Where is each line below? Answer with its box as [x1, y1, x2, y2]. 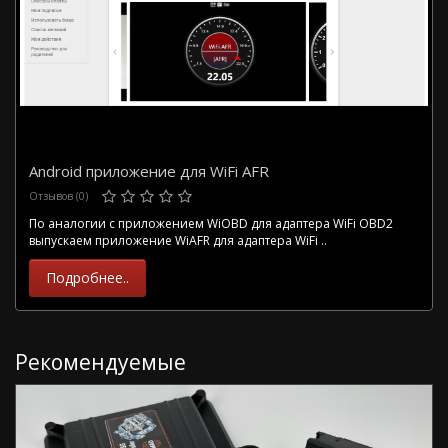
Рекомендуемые [15, 347, 186, 376]
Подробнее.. [46, 267, 129, 287]
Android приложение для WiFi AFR [29, 160, 269, 181]
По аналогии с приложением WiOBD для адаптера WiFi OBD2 [29, 214, 393, 232]
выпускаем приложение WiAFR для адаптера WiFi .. [29, 231, 327, 249]
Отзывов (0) [29, 188, 88, 203]
